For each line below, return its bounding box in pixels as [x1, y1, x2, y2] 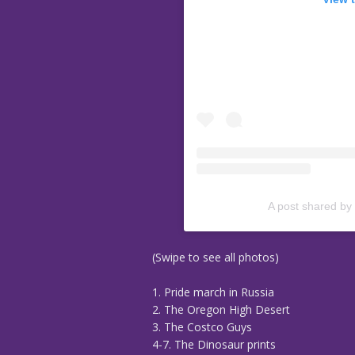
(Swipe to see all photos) [152, 250, 279, 265]
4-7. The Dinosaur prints [152, 337, 276, 353]
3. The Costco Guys [152, 319, 252, 335]
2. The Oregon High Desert [152, 302, 290, 318]
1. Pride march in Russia [152, 284, 274, 300]
